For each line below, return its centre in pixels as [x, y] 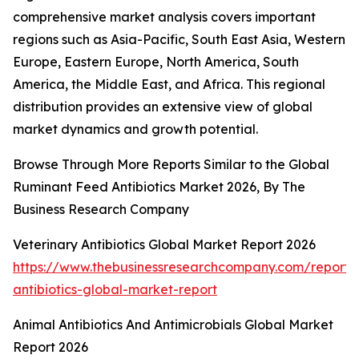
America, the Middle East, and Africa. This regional [169, 85]
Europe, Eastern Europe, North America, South [156, 62]
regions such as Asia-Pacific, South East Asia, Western [179, 40]
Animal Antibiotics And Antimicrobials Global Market [173, 325]
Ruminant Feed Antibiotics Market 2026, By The [159, 187]
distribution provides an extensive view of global [163, 107]
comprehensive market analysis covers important [164, 17]
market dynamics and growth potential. [135, 129]
